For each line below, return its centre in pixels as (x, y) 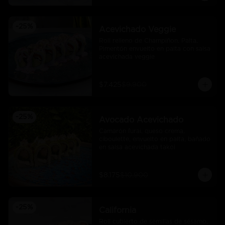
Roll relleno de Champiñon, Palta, (148, 41)
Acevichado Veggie (137, 30)
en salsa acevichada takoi (137, 147)
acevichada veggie (127, 57)
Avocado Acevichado (141, 120)
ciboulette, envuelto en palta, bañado (154, 139)
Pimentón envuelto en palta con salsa (154, 49)
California (117, 210)
